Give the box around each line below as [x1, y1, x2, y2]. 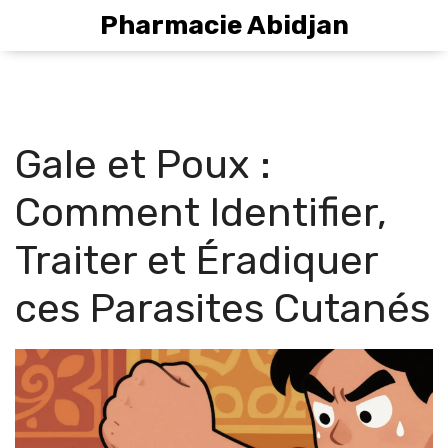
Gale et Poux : [15, 141, 271, 188]
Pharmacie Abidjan [99, 10, 349, 41]
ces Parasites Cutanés [15, 285, 430, 332]
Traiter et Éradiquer [15, 237, 378, 284]
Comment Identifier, [15, 189, 387, 236]
